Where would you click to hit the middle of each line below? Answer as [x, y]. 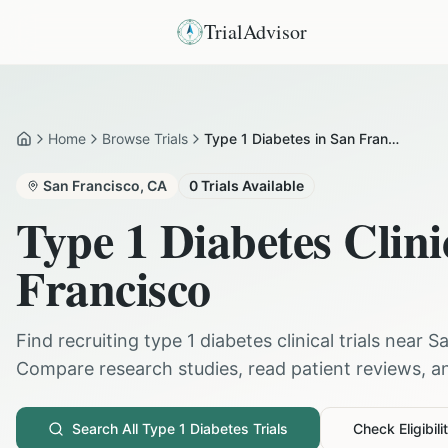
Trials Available [251, 185]
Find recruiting [80, 340]
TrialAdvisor [255, 31]
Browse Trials [145, 138]
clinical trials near [350, 340]
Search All [107, 428]
